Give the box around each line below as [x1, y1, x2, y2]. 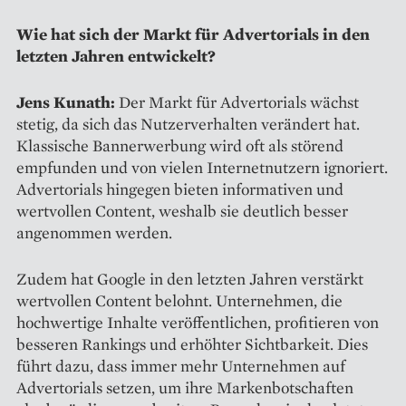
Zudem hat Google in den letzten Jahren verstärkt [16, 267, 363, 289]
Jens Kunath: [16, 91, 115, 112]
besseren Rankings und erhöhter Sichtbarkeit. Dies [16, 333, 368, 354]
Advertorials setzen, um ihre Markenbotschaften [16, 376, 353, 398]
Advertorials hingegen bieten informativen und [16, 178, 343, 199]
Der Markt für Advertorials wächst [115, 91, 359, 112]
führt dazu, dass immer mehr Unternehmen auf [16, 354, 345, 376]
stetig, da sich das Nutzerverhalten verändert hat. [16, 112, 360, 134]
